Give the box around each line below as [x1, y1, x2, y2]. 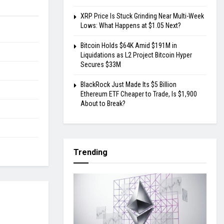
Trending [73, 147, 107, 157]
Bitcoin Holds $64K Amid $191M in [80, 41, 177, 50]
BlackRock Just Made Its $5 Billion [80, 80, 176, 89]
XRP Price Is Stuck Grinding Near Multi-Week [80, 12, 204, 20]
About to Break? [80, 99, 125, 108]
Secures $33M [80, 60, 121, 69]
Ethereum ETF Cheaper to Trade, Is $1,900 [80, 90, 197, 98]
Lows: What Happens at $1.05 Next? [80, 21, 181, 30]
